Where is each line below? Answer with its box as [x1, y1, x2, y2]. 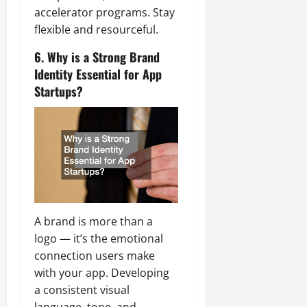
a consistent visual [34, 282, 130, 298]
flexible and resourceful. [34, 22, 158, 38]
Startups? [34, 82, 83, 101]
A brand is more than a [34, 214, 153, 230]
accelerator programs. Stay [34, 5, 175, 21]
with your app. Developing [34, 265, 169, 281]
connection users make [34, 248, 155, 264]
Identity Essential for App [34, 65, 162, 84]
